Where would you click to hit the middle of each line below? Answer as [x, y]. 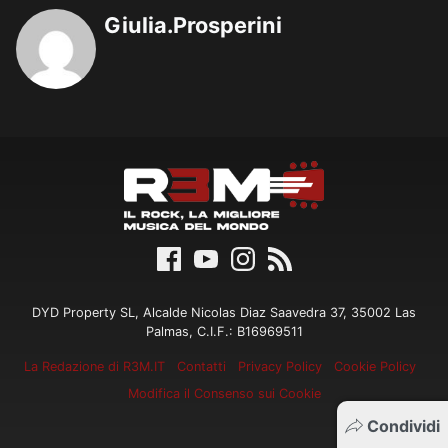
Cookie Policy [375, 367]
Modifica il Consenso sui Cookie [224, 394]
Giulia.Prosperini [193, 25]
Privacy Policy [280, 367]
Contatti [201, 367]
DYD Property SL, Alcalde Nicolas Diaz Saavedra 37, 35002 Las [224, 313]
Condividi [403, 426]
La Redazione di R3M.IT [94, 367]
